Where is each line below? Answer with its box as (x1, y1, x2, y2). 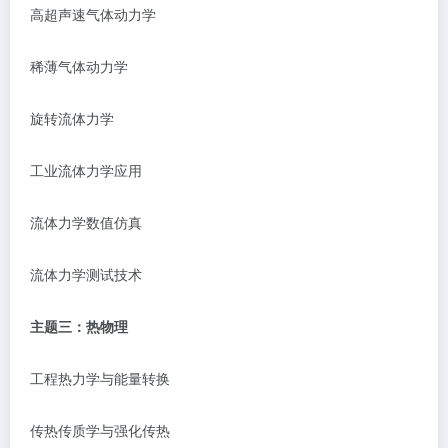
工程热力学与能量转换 (30, 368, 170, 388)
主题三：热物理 (30, 316, 128, 336)
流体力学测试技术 (30, 264, 142, 284)
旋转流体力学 (30, 108, 114, 128)
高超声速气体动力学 (30, 4, 156, 24)
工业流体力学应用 (30, 160, 142, 180)
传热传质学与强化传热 (30, 420, 170, 440)
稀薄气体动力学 (30, 56, 128, 76)
